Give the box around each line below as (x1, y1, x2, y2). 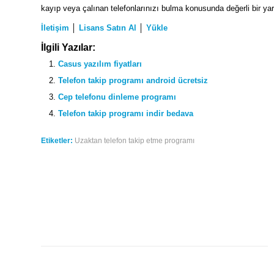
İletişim (41, 23, 69, 33)
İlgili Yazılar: (41, 42, 95, 53)
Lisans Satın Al (79, 23, 136, 33)
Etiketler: (41, 136, 73, 145)
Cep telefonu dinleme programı (58, 92, 176, 102)
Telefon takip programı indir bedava (58, 109, 193, 119)
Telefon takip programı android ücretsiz (58, 76, 208, 86)
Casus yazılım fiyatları (58, 59, 142, 69)
